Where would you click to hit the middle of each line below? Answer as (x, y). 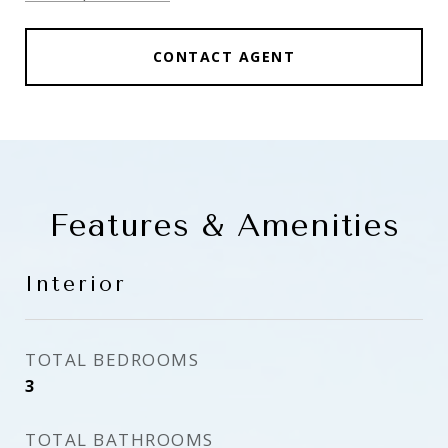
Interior (76, 284)
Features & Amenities (224, 225)
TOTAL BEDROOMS (112, 359)
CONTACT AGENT (224, 56)
